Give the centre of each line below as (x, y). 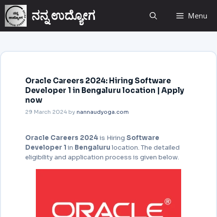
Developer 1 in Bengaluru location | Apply (104, 90)
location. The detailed (145, 147)
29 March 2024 (46, 112)
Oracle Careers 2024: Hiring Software (98, 80)
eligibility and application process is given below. (102, 157)
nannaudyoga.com (102, 112)
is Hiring (112, 138)
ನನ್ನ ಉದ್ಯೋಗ (63, 16)
